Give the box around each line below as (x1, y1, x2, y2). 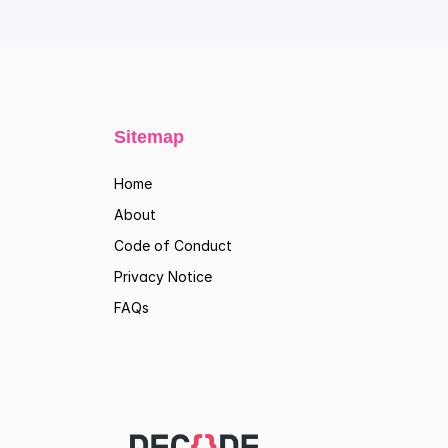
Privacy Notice (114, 268, 212, 285)
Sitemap (114, 127, 184, 147)
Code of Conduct (114, 237, 232, 254)
